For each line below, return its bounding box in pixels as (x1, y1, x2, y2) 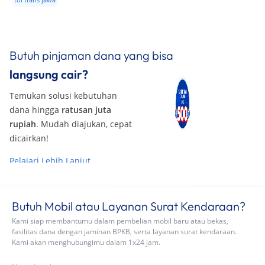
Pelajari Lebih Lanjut (9, 173, 91, 185)
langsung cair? (9, 85, 88, 101)
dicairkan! (9, 151, 49, 163)
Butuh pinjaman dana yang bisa (9, 66, 173, 82)
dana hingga (9, 122, 62, 134)
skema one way (14, 11, 75, 23)
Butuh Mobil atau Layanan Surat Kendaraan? (12, 217, 245, 232)
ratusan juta (62, 122, 111, 134)
